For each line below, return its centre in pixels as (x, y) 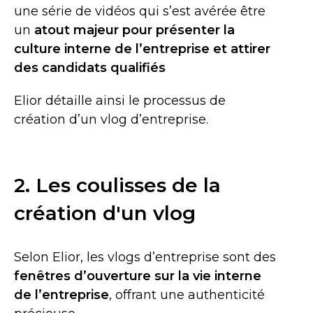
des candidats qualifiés (90, 68)
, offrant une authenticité (187, 295)
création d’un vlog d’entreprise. (111, 119)
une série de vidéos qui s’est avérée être (140, 11)
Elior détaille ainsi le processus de (120, 101)
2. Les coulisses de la (117, 185)
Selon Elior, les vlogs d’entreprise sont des (145, 257)
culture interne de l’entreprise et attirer (142, 49)
